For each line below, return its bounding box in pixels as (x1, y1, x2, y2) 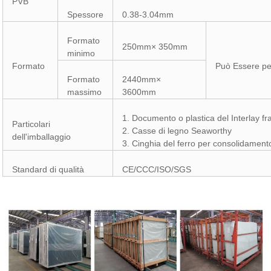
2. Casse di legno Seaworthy (122, 126, 232, 135)
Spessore (67, 10, 104, 19)
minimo (67, 48, 96, 58)
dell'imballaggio (12, 132, 71, 142)
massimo (67, 87, 102, 97)
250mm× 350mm (122, 42, 188, 51)
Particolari (12, 119, 51, 129)
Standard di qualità (12, 165, 85, 174)
